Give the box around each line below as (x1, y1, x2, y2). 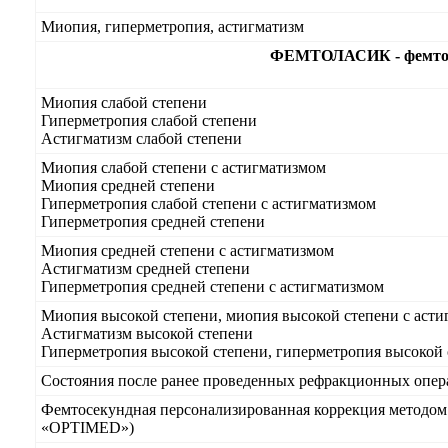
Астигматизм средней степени (41, 260, 250, 277)
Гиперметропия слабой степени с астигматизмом (41, 195, 376, 212)
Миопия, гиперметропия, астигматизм (41, 18, 304, 35)
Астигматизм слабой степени (41, 130, 242, 147)
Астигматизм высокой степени (41, 325, 253, 342)
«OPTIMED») (41, 419, 134, 436)
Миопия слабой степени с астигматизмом (41, 159, 326, 176)
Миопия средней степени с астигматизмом (41, 242, 334, 259)
